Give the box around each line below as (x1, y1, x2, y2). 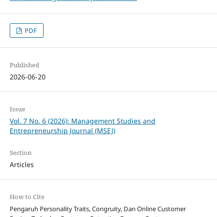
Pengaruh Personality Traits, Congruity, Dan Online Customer (9, 204, 186, 213)
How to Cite (9, 192, 45, 201)
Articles (9, 159, 34, 169)
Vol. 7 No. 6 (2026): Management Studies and (9, 116, 155, 125)
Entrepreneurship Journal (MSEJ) (9, 125, 115, 135)
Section (9, 148, 31, 157)
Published (9, 60, 39, 69)
